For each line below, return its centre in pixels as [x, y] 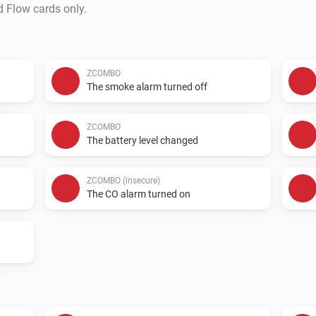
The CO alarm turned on [139, 194]
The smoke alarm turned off [147, 86]
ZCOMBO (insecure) [123, 180]
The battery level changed [142, 140]
